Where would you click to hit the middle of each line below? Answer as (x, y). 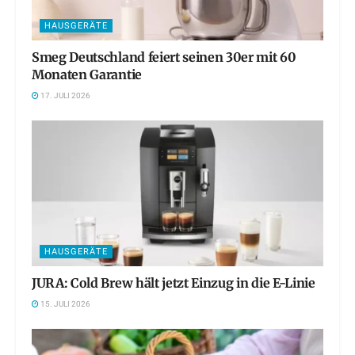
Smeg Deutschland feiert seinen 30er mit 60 (164, 57)
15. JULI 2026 (65, 305)
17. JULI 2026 (65, 96)
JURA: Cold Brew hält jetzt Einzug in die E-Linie (174, 283)
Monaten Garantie (87, 75)
